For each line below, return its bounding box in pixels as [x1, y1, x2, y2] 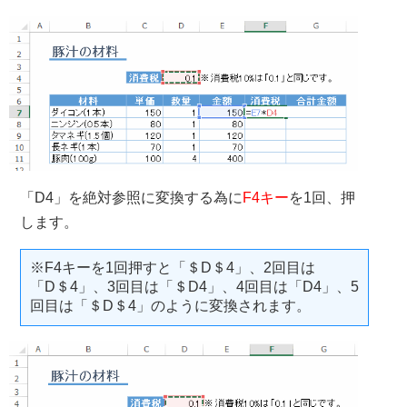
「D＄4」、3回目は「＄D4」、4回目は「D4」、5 [30, 279, 359, 295]
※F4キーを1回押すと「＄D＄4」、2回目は [30, 260, 315, 276]
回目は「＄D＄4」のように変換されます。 [30, 298, 311, 314]
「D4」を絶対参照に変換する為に [20, 190, 243, 206]
